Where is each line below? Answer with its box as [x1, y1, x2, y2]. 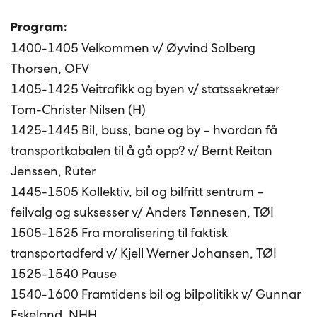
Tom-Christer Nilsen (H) [11, 100, 146, 117]
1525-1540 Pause [11, 265, 117, 282]
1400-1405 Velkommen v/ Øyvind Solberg [11, 39, 256, 56]
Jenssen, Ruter [11, 162, 96, 179]
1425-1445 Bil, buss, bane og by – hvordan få [11, 121, 278, 138]
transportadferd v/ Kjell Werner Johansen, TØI [11, 244, 277, 261]
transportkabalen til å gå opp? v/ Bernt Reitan [11, 142, 273, 158]
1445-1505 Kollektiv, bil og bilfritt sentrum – [11, 183, 265, 200]
